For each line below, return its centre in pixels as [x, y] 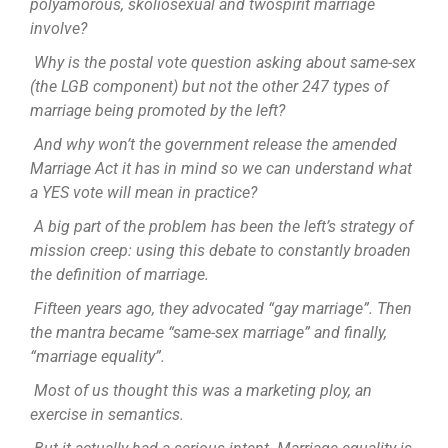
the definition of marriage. [119, 275]
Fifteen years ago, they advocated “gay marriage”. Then [222, 309]
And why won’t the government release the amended [215, 145]
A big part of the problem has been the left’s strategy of [223, 227]
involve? [58, 29]
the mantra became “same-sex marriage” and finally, [208, 333]
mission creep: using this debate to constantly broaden [220, 251]
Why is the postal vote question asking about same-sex [224, 63]
